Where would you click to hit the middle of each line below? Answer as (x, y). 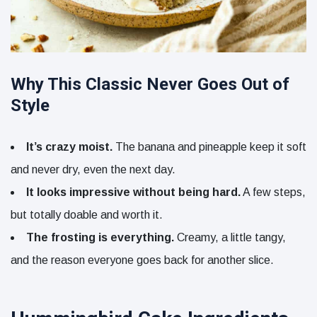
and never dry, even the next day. (93, 170)
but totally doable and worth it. (87, 215)
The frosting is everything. (100, 238)
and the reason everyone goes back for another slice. (142, 260)
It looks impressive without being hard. (133, 192)
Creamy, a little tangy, (230, 238)
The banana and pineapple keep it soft (209, 147)
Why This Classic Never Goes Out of (150, 85)
